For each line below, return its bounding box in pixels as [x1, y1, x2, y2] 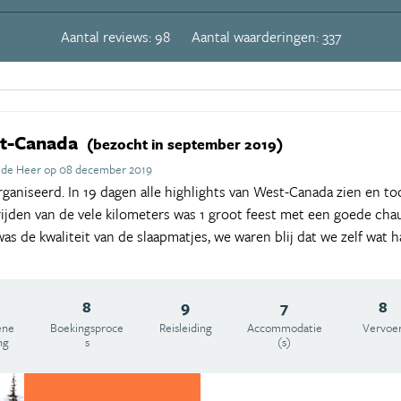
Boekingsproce [50, 319, 124, 337]
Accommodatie [246, 319, 322, 337]
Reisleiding [158, 319, 212, 337]
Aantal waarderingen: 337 [191, 26, 341, 47]
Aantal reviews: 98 [60, 26, 170, 47]
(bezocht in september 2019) [87, 133, 283, 155]
